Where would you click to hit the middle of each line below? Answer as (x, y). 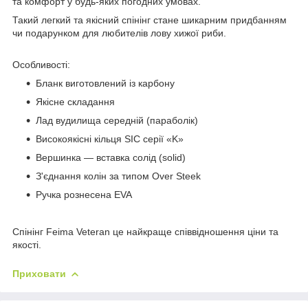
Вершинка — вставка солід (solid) (111, 157)
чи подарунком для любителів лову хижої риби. (119, 33)
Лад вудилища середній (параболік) (117, 120)
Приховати (39, 273)
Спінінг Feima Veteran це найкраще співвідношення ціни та (145, 231)
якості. (27, 244)
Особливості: (41, 64)
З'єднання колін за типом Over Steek (118, 176)
